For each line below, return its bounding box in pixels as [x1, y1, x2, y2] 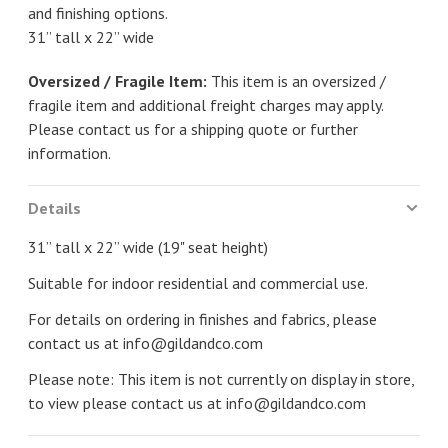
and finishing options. [28, 3, 168, 23]
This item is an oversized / [207, 71, 386, 91]
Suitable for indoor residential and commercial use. [28, 273, 368, 293]
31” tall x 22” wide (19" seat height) [28, 237, 268, 257]
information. [28, 143, 111, 163]
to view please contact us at [28, 393, 226, 413]
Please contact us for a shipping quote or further [28, 119, 358, 139]
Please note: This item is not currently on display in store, [28, 369, 414, 389]
